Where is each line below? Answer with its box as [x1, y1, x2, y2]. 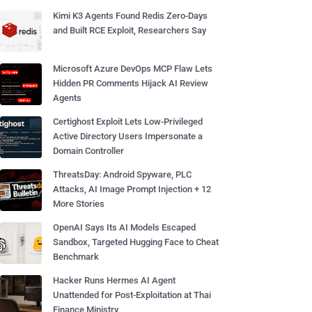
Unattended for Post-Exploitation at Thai [53, 290, 211, 300]
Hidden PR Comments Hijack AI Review [53, 78, 208, 88]
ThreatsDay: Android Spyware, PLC [53, 169, 192, 180]
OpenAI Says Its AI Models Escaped [53, 222, 196, 233]
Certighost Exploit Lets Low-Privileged [53, 116, 203, 127]
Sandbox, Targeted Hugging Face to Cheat [53, 237, 219, 247]
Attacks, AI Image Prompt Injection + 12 [53, 184, 211, 194]
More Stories [53, 198, 104, 209]
